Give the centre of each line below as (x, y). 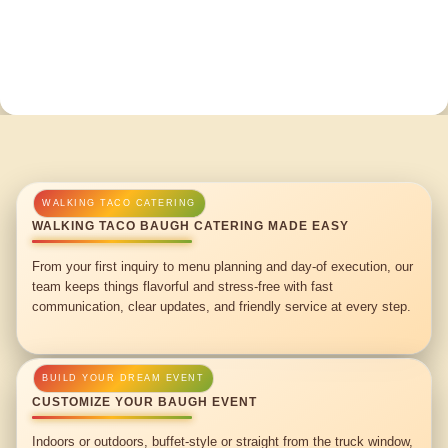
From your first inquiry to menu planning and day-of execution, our (223, 266)
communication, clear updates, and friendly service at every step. (222, 306)
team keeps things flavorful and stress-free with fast (183, 286)
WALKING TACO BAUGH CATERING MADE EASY (190, 226)
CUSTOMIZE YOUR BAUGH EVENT (144, 402)
